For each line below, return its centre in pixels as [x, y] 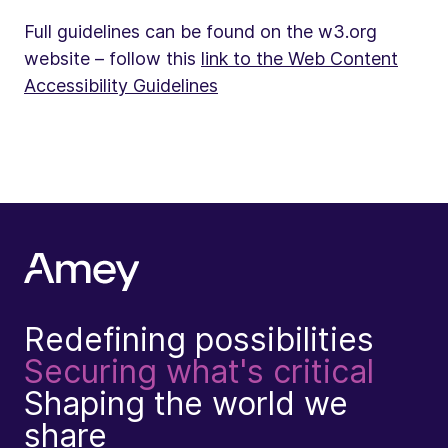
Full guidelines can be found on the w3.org [200, 31]
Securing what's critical [199, 372]
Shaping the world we [186, 404]
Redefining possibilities [199, 340]
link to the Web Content [299, 58]
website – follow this [112, 58]
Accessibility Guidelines [121, 85]
